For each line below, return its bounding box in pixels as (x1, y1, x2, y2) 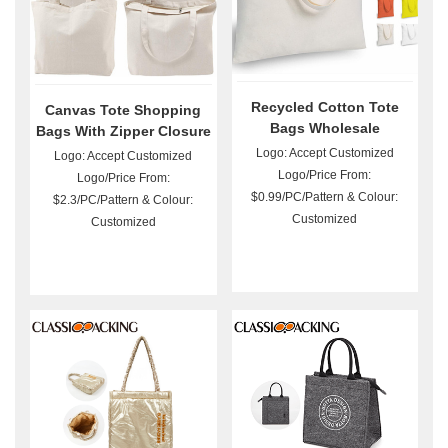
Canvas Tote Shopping (45, 101, 202, 118)
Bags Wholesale (269, 119, 380, 136)
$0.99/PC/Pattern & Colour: (251, 189, 399, 204)
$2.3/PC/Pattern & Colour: (53, 192, 194, 207)
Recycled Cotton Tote (250, 98, 399, 115)
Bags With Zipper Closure (35, 122, 211, 139)
